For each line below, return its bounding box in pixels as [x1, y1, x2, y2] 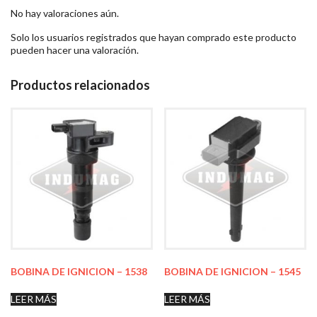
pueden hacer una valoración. [11, 44, 139, 57]
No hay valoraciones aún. [11, 7, 119, 20]
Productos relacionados [11, 77, 150, 93]
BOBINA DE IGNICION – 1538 [11, 265, 147, 277]
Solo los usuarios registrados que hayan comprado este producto [11, 31, 296, 44]
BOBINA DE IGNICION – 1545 [164, 265, 301, 277]
